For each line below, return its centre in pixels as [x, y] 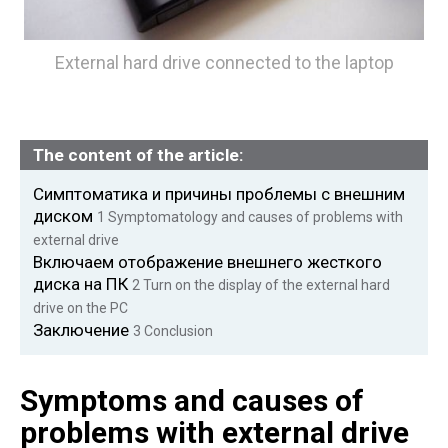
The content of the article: [138, 154]
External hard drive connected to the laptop [224, 63]
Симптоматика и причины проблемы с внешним [219, 193]
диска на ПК [82, 283]
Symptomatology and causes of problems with [254, 216]
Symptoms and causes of [192, 400]
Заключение [83, 329]
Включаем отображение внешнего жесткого [207, 261]
